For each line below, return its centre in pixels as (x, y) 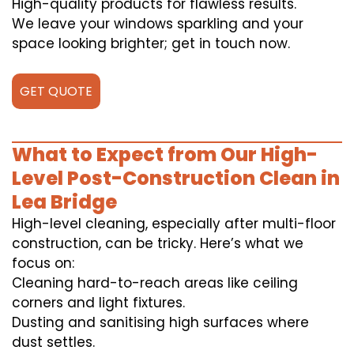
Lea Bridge (64, 202)
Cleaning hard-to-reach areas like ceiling (155, 283)
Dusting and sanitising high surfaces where (160, 323)
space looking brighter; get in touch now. (151, 44)
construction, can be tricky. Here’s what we (158, 244)
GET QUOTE (56, 92)
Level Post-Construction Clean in (176, 179)
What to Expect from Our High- (165, 155)
